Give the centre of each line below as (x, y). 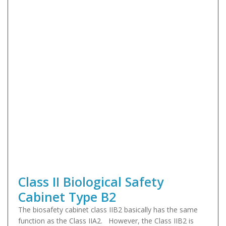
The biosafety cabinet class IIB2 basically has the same (108, 210)
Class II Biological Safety (91, 182)
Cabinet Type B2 (67, 197)
